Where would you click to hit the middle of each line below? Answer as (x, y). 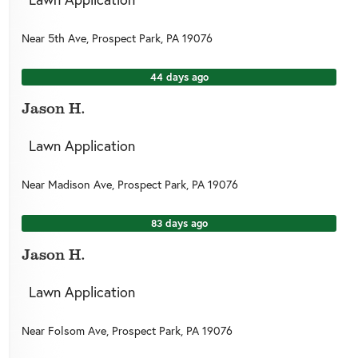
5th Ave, (70, 38)
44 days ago (179, 78)
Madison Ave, (82, 184)
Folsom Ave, (80, 330)
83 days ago (179, 224)
